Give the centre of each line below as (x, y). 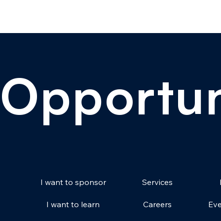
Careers (158, 204)
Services (158, 182)
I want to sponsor (73, 182)
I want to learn (73, 204)
